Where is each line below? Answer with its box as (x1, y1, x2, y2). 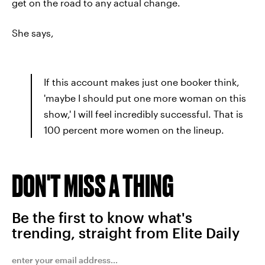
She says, (12, 27, 54, 38)
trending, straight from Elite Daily (12, 224, 240, 241)
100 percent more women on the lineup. (44, 124, 224, 135)
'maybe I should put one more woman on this (44, 92, 246, 104)
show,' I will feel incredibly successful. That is (44, 108, 243, 119)
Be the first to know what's (12, 209, 192, 226)
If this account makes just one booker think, (44, 76, 240, 88)
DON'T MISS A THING (12, 168, 174, 203)
